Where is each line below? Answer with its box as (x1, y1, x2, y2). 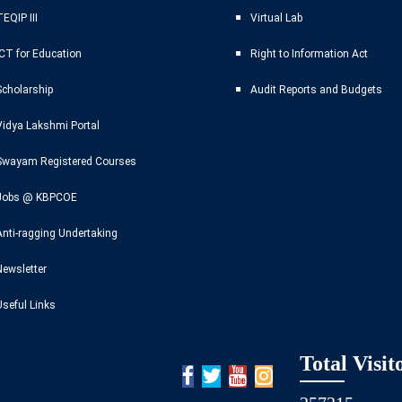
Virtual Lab (250, 12, 302, 25)
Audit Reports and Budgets (250, 83, 382, 97)
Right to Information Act (250, 48, 368, 61)
